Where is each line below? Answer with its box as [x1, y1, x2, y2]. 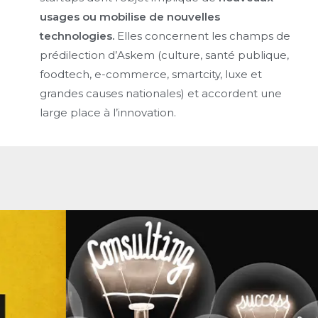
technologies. [40, 28, 115, 43]
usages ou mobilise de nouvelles [40, 9, 221, 23]
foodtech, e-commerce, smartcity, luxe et [40, 67, 263, 81]
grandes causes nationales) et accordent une [40, 86, 283, 100]
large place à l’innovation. [40, 105, 177, 119]
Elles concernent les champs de [114, 28, 291, 43]
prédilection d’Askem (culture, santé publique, [40, 48, 290, 62]
